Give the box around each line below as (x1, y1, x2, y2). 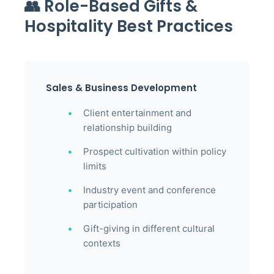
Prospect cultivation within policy (83, 146, 226, 157)
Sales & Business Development (46, 81, 197, 94)
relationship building (83, 122, 172, 133)
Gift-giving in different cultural (83, 223, 215, 234)
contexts (83, 237, 120, 249)
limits (83, 160, 106, 172)
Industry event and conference (83, 184, 216, 196)
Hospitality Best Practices (24, 15, 233, 37)
